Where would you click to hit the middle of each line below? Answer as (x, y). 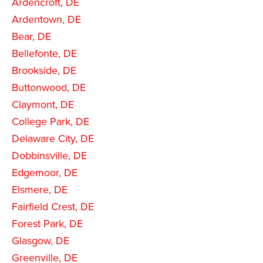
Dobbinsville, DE (49, 155)
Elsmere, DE (40, 189)
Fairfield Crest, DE (53, 206)
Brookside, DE (44, 70)
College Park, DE (50, 121)
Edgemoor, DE (45, 172)
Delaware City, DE (53, 138)
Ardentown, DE (46, 19)
